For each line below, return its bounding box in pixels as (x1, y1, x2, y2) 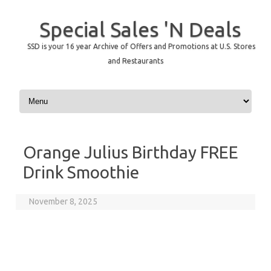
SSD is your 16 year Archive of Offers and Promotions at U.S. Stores (27, 42, 255, 50)
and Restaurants (108, 57, 163, 65)
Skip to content (17, 87, 74, 96)
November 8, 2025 (29, 197, 98, 206)
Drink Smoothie (23, 163, 139, 181)
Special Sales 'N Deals (39, 18, 241, 41)
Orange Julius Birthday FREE (23, 143, 238, 162)
